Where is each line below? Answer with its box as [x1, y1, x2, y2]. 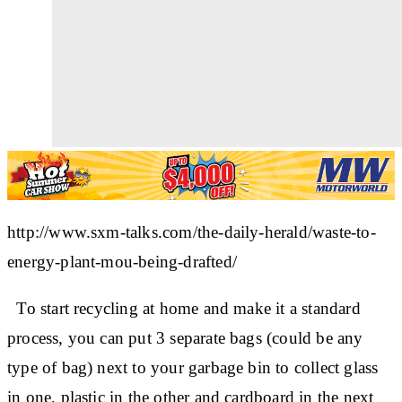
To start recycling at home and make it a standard [7, 298, 361, 318]
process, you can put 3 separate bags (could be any [7, 328, 363, 347]
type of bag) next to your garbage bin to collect [7, 357, 345, 377]
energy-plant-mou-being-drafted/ [7, 251, 237, 271]
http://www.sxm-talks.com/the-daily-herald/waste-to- [7, 222, 376, 241]
